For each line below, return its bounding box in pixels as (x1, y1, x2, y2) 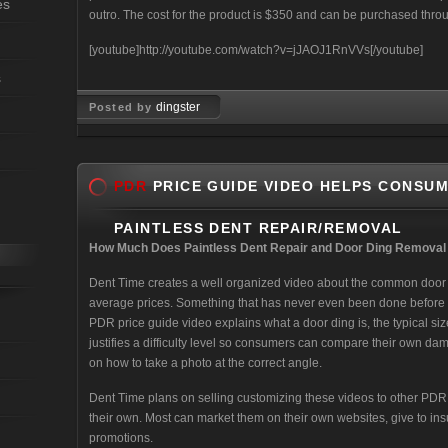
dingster (156, 100, 201, 114)
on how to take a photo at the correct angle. (89, 356, 322, 370)
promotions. (89, 431, 153, 445)
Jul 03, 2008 (133, 134, 201, 148)
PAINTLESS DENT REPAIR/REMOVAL (114, 220, 403, 236)
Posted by (89, 101, 157, 113)
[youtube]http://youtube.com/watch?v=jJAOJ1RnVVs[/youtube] (89, 43, 423, 57)
